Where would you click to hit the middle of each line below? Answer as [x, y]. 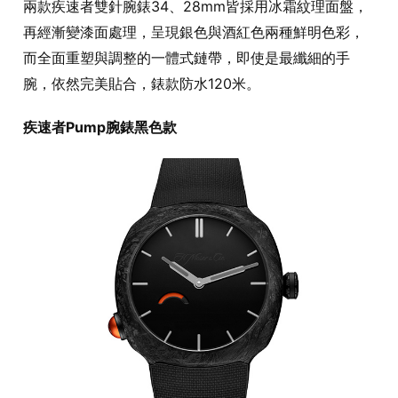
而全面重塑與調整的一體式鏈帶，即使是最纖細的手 [187, 57]
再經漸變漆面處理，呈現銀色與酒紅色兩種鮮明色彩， [194, 32]
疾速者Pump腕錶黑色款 [100, 127]
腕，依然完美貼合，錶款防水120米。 [142, 83]
